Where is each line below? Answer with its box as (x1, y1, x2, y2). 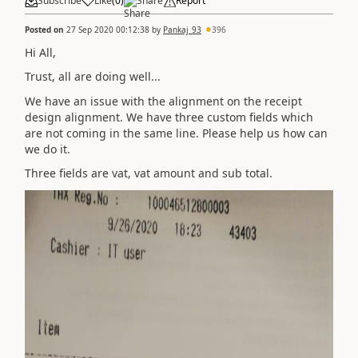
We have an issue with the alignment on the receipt (25, 93, 302, 109)
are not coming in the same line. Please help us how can (25, 125, 328, 141)
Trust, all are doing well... (25, 69, 161, 84)
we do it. (25, 141, 70, 157)
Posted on (25, 23, 66, 35)
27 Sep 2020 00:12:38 (66, 23, 149, 35)
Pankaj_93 (163, 23, 201, 35)
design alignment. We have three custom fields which (25, 109, 313, 125)
